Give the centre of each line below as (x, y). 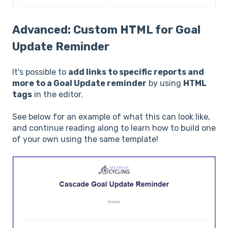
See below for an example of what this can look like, (111, 117)
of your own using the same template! (85, 139)
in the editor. (58, 94)
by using (165, 83)
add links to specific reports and (136, 72)
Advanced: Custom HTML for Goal (106, 30)
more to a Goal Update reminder (79, 83)
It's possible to (40, 72)
